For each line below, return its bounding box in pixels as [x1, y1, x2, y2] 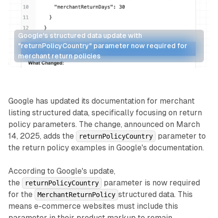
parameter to [155, 131, 206, 141]
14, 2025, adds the [8, 131, 76, 141]
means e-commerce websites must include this [8, 201, 178, 211]
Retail [46, 55, 66, 63]
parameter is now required [101, 178, 200, 188]
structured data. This [118, 190, 193, 200]
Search [13, 55, 36, 63]
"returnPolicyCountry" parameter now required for [18, 41, 187, 50]
